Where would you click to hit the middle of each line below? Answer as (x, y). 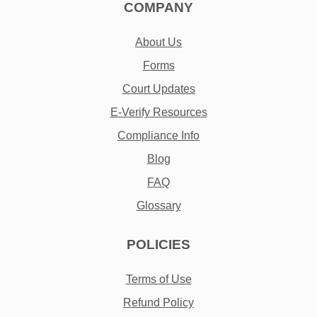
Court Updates (158, 89)
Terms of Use (158, 279)
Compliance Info (158, 136)
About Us (158, 42)
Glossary (158, 206)
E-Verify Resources (158, 113)
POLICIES (158, 245)
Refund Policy (158, 303)
